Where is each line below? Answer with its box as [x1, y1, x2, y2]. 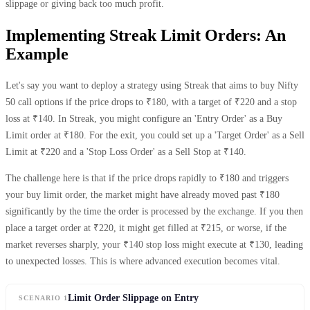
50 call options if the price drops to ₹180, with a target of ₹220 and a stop [6, 96, 297, 107]
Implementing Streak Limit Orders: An [6, 26, 286, 44]
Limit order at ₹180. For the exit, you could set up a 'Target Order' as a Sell [6, 129, 304, 140]
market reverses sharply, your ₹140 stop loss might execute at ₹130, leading [6, 239, 303, 250]
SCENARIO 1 [19, 294, 68, 302]
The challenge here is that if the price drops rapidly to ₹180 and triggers [6, 172, 289, 183]
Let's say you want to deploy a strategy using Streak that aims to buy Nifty [6, 80, 298, 91]
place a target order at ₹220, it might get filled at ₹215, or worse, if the [6, 222, 286, 233]
